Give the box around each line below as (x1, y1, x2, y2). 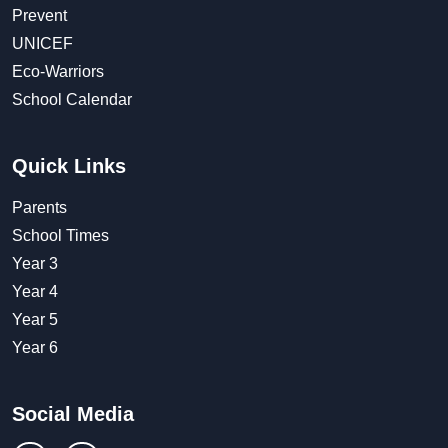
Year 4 (12, 282, 58, 300)
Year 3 (12, 254, 58, 272)
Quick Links (12, 154, 126, 177)
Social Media (12, 402, 134, 425)
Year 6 (12, 338, 58, 356)
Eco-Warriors (12, 62, 104, 80)
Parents (12, 198, 67, 216)
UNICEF (12, 34, 73, 52)
